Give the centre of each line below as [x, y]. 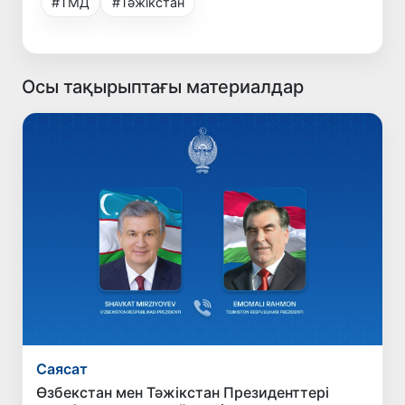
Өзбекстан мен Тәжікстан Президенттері [183, 392]
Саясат [62, 368]
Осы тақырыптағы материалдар [163, 86]
